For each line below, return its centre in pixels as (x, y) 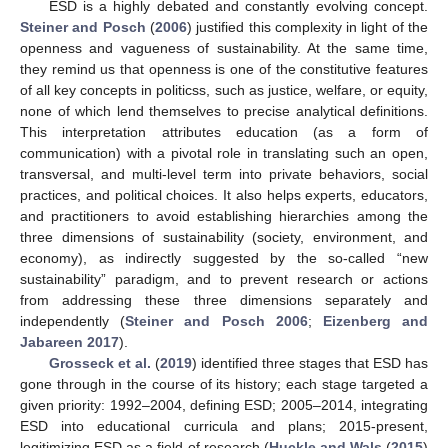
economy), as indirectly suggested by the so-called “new (224, 257)
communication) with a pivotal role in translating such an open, (224, 152)
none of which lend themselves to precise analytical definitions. (224, 110)
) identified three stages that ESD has (310, 362)
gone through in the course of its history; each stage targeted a (224, 383)
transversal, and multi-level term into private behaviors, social (224, 173)
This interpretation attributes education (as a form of (224, 131)
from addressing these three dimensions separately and (224, 299)
